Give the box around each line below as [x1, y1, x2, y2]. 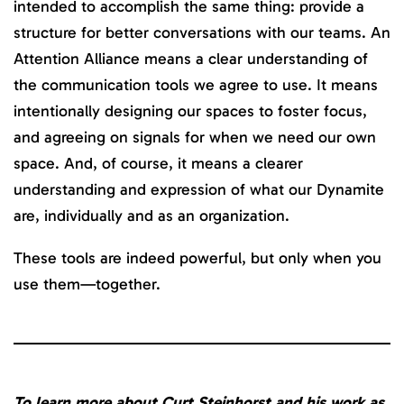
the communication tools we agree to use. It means [14, 75, 378, 96]
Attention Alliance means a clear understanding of [14, 49, 368, 69]
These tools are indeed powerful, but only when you [14, 247, 381, 268]
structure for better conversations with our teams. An [14, 23, 390, 43]
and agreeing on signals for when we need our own [14, 127, 376, 148]
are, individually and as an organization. [14, 206, 289, 226]
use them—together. [14, 273, 161, 294]
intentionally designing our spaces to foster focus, [14, 101, 367, 122]
